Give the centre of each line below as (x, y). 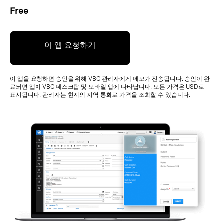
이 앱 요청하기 (70, 45)
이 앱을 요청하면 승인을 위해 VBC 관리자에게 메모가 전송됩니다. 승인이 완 (110, 79)
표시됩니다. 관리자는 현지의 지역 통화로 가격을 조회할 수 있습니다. (100, 95)
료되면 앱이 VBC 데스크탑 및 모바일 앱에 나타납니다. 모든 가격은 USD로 (107, 87)
